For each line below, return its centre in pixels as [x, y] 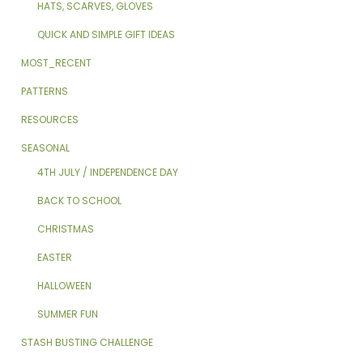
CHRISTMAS [66, 229]
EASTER [55, 258]
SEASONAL [46, 148]
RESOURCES [50, 120]
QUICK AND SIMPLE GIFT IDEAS [107, 35]
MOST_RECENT [57, 63]
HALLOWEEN [65, 286]
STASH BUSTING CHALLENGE [88, 343]
